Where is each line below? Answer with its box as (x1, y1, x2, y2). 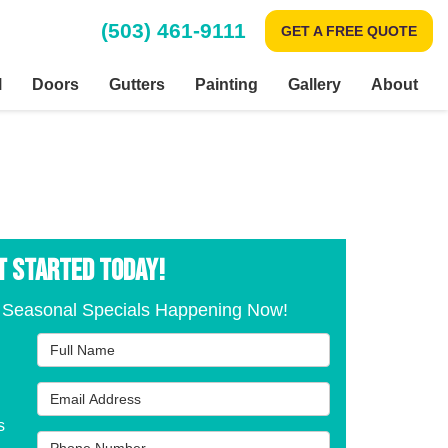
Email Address (36, 384, 147, 401)
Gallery (288, 76, 341, 93)
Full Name (36, 335, 113, 352)
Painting (195, 76, 258, 93)
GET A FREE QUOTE (281, 22, 417, 39)
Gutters (109, 76, 165, 93)
